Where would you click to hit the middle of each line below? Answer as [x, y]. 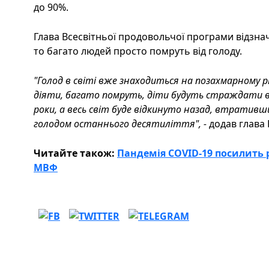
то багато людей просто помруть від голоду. [138, 51]
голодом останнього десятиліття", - [121, 124]
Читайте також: [75, 153]
